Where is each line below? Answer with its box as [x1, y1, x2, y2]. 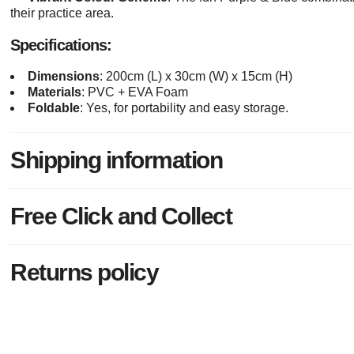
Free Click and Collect [10, 203, 232, 230]
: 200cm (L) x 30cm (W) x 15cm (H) [100, 70, 293, 84]
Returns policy [10, 259, 159, 286]
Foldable [28, 101, 81, 115]
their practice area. [10, 6, 115, 21]
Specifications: [10, 36, 112, 55]
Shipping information [10, 147, 223, 174]
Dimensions [28, 70, 100, 84]
